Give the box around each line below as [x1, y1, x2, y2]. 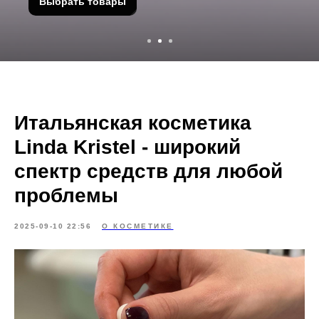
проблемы [14, 184, 118, 206]
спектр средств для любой [14, 160, 283, 182]
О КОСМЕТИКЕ [102, 222, 174, 230]
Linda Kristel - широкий [14, 136, 241, 158]
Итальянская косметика [14, 112, 251, 134]
